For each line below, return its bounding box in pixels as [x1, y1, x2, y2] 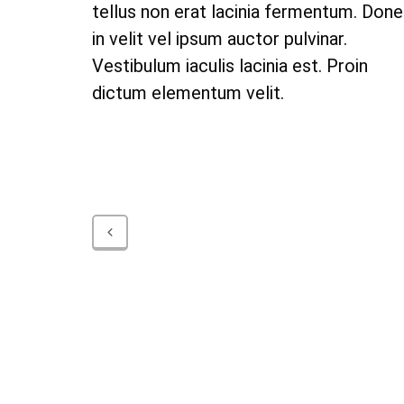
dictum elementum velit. [92, 82, 284, 104]
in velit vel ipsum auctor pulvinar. [92, 28, 347, 50]
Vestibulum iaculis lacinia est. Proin [92, 55, 368, 77]
